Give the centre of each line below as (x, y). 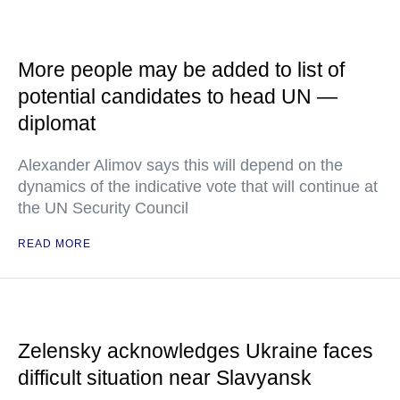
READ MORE (54, 244)
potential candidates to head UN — (178, 96)
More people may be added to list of (181, 70)
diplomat (57, 123)
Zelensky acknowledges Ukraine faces (196, 351)
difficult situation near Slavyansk (165, 378)
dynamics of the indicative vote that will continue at (198, 187)
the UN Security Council (103, 208)
